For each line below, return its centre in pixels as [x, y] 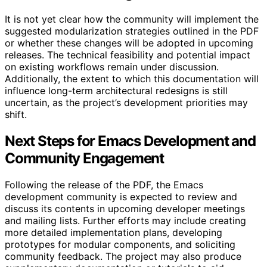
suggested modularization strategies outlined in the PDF [132, 31]
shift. [16, 114]
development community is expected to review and [121, 196]
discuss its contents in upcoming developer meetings [125, 208]
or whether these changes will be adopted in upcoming [129, 43]
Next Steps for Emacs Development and [130, 141]
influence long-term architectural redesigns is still [116, 90]
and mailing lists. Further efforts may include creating [125, 220]
